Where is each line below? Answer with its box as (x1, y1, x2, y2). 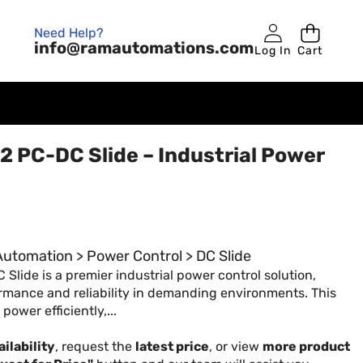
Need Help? (34, 24, 104, 41)
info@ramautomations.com (34, 37, 254, 58)
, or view (209, 339, 263, 354)
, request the (55, 339, 135, 354)
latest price (135, 339, 209, 354)
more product (263, 339, 350, 354)
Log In (254, 44, 291, 58)
